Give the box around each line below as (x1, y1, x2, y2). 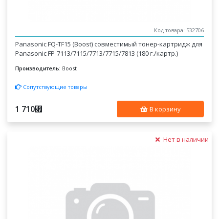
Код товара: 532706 (153, 26, 204, 34)
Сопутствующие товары (22, 83, 88, 90)
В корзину (148, 104, 181, 113)
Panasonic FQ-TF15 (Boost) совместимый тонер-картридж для (15, 40, 203, 48)
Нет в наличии (161, 134, 209, 144)
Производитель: (15, 65, 61, 72)
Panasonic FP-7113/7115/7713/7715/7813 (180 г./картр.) (15, 49, 178, 58)
